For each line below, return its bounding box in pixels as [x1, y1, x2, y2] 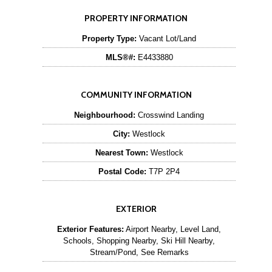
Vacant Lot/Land [137, 34, 196, 43]
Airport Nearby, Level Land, [124, 225, 221, 234]
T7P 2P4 [146, 167, 180, 176]
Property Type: [82, 34, 137, 43]
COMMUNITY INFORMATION [80, 89, 192, 100]
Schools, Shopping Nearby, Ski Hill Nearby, [63, 236, 215, 245]
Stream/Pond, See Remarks [89, 248, 189, 257]
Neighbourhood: [74, 110, 135, 120]
